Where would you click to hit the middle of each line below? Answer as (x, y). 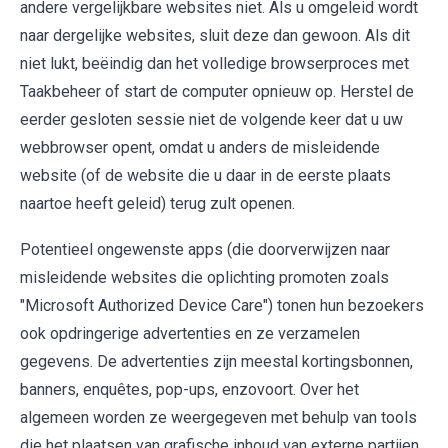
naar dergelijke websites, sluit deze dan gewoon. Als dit (215, 35)
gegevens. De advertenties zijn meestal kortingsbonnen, (216, 361)
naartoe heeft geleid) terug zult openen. (157, 203)
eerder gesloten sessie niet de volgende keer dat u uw (211, 119)
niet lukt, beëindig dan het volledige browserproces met (214, 63)
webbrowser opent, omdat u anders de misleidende (200, 147)
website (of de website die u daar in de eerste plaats (205, 175)
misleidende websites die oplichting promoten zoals (204, 277)
